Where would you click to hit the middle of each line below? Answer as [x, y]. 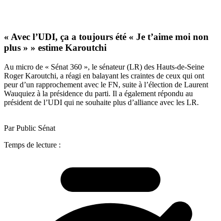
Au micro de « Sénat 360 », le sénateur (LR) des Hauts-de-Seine [104, 67]
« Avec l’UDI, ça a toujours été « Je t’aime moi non [106, 37]
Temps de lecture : [32, 145]
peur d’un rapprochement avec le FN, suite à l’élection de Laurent [106, 84]
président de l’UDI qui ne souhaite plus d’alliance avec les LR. [101, 102]
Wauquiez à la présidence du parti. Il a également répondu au [98, 93]
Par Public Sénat [30, 128]
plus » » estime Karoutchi [55, 48]
